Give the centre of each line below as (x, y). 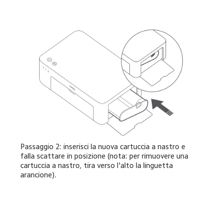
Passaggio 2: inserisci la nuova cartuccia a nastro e (104, 146)
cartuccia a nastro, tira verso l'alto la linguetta (98, 165)
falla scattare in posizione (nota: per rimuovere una (106, 156)
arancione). (39, 174)
